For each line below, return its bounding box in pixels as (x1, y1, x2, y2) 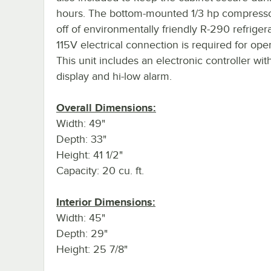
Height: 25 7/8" (56, 243, 128, 255)
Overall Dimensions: (56, 101, 156, 114)
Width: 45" (56, 211, 105, 224)
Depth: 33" (56, 132, 106, 145)
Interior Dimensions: (56, 195, 155, 208)
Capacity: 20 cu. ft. (56, 164, 144, 177)
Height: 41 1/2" (56, 148, 123, 161)
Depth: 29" (56, 227, 108, 240)
